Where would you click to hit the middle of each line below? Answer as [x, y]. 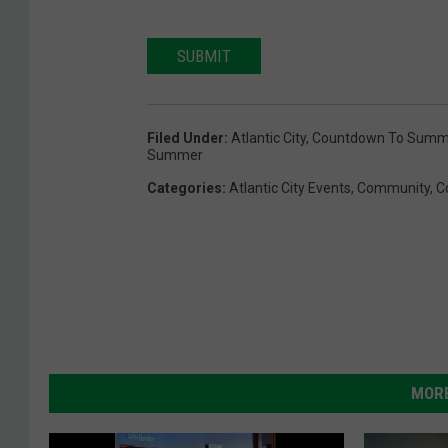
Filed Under [185, 138]
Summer [175, 155]
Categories [184, 188]
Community [393, 188]
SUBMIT [204, 56]
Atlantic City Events [290, 188]
